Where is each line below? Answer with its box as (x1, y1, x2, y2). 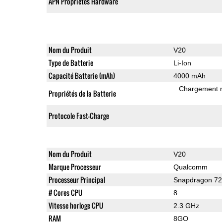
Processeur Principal (48, 174, 105, 185)
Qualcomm (173, 163, 208, 171)
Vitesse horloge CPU (48, 200, 104, 211)
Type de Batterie (48, 57, 93, 68)
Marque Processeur (48, 161, 101, 172)
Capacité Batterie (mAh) (48, 70, 115, 81)
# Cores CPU (48, 187, 83, 198)
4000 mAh (173, 71, 206, 80)
